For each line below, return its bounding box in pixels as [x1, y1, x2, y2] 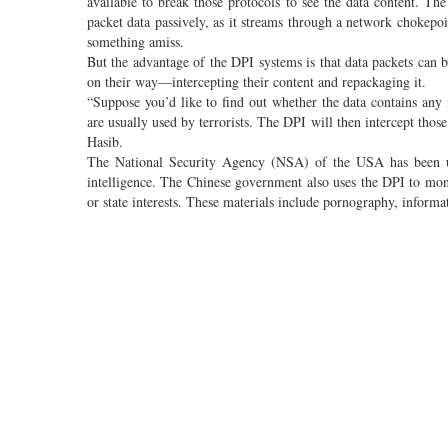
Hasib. [87, 131, 123, 151]
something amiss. [87, 31, 184, 51]
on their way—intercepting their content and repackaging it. [87, 71, 426, 91]
